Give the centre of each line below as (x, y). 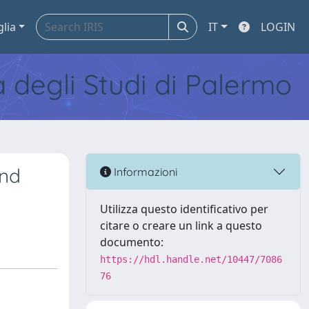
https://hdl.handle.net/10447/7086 (191, 259)
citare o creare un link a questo (181, 226)
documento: (132, 242)
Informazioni (144, 171)
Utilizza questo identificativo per (184, 209)
